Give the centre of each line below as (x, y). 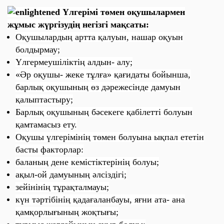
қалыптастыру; (44, 99)
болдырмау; (38, 49)
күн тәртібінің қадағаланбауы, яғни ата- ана (100, 199)
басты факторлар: (49, 149)
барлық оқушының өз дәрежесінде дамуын (98, 87)
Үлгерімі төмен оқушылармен (122, 12)
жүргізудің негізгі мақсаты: (93, 24)
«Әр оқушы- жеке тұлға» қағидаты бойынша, (103, 74)
